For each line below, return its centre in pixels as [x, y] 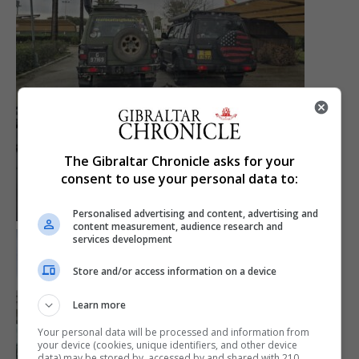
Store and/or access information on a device [175, 271]
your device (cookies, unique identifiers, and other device [168, 345]
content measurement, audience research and [178, 226]
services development [123, 239]
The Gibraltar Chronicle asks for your [179, 161]
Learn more [100, 305]
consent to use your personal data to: [179, 178]
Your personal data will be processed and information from [174, 332]
